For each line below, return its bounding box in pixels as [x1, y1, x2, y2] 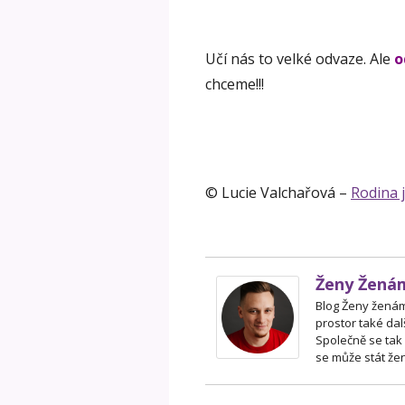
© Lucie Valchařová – [205, 183, 351, 203]
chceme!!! [205, 74, 264, 95]
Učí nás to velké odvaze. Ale [205, 49, 391, 70]
